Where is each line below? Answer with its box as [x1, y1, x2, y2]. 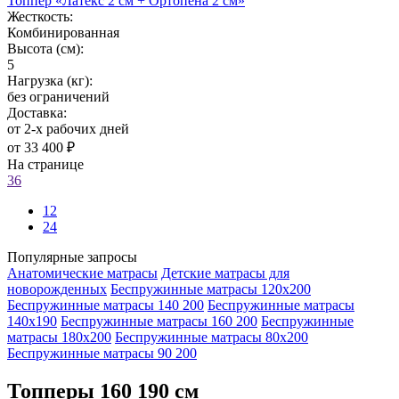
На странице [7, 156, 84, 172]
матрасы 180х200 [7, 329, 111, 345]
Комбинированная [7, 24, 119, 40]
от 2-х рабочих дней [7, 120, 129, 136]
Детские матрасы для [161, 265, 289, 281]
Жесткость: [7, 8, 73, 24]
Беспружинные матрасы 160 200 [61, 313, 257, 329]
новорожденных [7, 281, 107, 297]
